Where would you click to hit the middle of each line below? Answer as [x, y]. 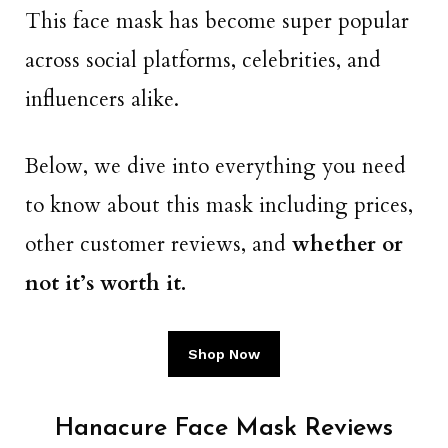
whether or [347, 244]
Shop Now [224, 354]
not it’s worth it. [108, 283]
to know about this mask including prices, [219, 205]
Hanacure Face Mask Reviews [224, 429]
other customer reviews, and [158, 244]
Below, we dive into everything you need [215, 166]
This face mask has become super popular [217, 22]
